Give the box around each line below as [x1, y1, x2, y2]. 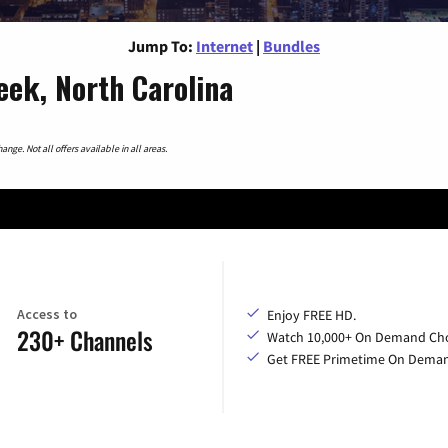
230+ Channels [16, 322, 153, 359]
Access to [16, 305, 77, 324]
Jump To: [128, 35, 193, 56]
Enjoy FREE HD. [267, 305, 356, 324]
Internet [196, 35, 253, 56]
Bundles [263, 35, 320, 56]
